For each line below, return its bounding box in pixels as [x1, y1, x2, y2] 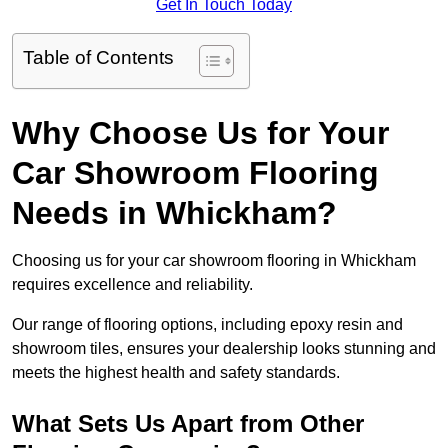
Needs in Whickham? [12, 195, 337, 232]
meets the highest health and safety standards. [12, 364, 340, 382]
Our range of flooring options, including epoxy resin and [12, 316, 403, 334]
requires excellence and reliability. [12, 276, 253, 294]
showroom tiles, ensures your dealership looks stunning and [12, 340, 436, 358]
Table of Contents [23, 47, 174, 69]
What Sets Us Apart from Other [12, 410, 364, 438]
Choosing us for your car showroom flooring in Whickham [12, 252, 416, 270]
